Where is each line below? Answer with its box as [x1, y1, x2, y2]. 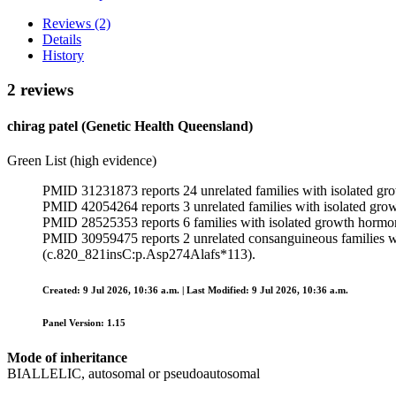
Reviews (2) [42, 15, 110, 31]
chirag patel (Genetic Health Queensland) [7, 118, 253, 133]
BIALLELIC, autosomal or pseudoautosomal [7, 366, 260, 382]
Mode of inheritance [7, 350, 127, 366]
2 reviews [7, 80, 73, 99]
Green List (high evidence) [7, 153, 156, 169]
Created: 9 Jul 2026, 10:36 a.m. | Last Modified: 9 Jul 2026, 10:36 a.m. [42, 285, 348, 296]
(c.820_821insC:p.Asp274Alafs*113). [42, 247, 255, 263]
